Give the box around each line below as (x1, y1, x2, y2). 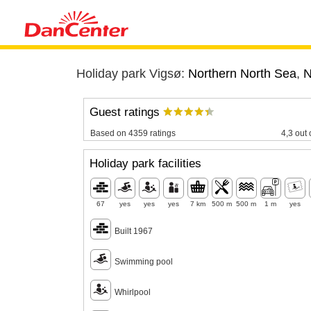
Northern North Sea (187, 67, 296, 81)
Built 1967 (114, 226, 153, 236)
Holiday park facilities (89, 157, 201, 171)
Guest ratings (89, 106, 163, 119)
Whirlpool (114, 287, 151, 297)
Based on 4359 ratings (90, 128, 176, 138)
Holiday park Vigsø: (76, 67, 188, 81)
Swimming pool (114, 256, 173, 267)
